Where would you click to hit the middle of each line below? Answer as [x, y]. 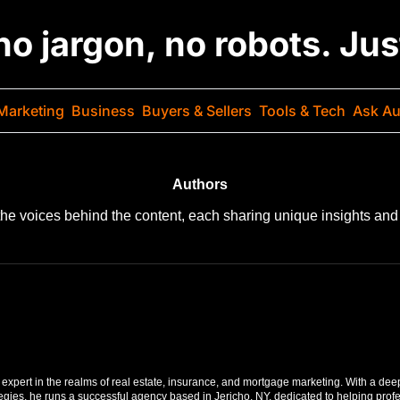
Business [103, 111]
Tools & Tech [302, 111]
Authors [200, 184]
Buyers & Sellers [197, 111]
